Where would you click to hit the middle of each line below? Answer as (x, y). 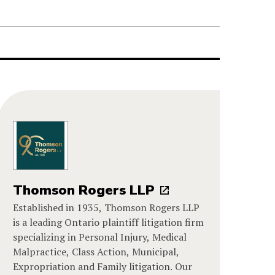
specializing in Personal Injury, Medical (100, 237)
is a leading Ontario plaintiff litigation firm (109, 222)
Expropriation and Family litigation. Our (103, 266)
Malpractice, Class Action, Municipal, (96, 251)
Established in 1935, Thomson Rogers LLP (107, 207)
